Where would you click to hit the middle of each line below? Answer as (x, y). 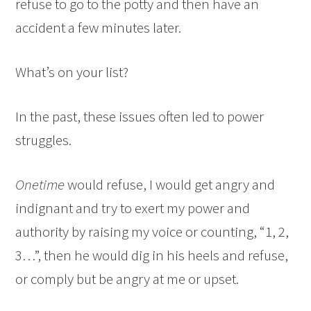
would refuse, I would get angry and (170, 185)
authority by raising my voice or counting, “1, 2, (152, 232)
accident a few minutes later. (99, 28)
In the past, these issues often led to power (140, 117)
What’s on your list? (72, 72)
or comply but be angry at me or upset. (127, 279)
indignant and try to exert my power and (133, 208)
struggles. (44, 140)
